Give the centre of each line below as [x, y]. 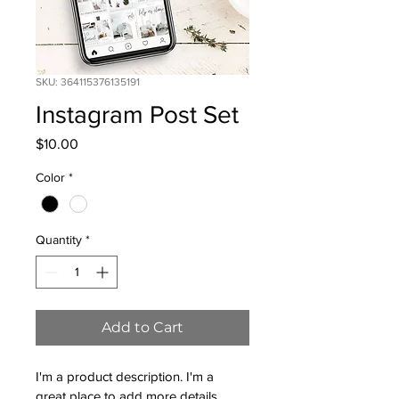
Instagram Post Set [137, 114]
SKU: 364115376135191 [88, 82]
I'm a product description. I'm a [126, 377]
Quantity [59, 240]
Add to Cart [142, 328]
